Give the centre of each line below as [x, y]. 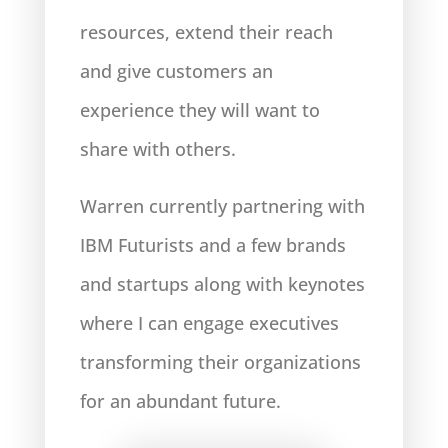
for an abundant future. [180, 401]
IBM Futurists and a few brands [212, 245]
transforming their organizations [220, 362]
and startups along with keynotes [222, 284]
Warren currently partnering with [222, 206]
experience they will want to [199, 110]
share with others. [157, 149]
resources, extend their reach [206, 32]
